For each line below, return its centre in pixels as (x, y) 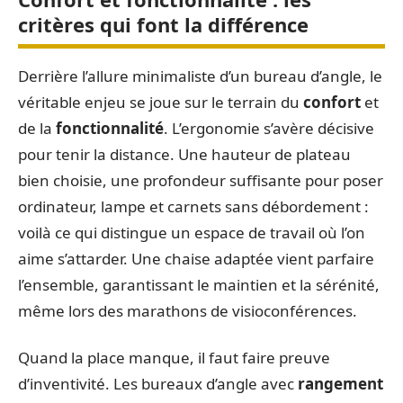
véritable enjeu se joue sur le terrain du (161, 102)
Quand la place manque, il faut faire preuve (174, 357)
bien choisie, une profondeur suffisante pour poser (201, 180)
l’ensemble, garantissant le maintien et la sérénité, (199, 285)
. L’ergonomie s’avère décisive (269, 128)
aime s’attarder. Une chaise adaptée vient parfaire (196, 259)
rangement (340, 383)
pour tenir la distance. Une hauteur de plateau (184, 154)
